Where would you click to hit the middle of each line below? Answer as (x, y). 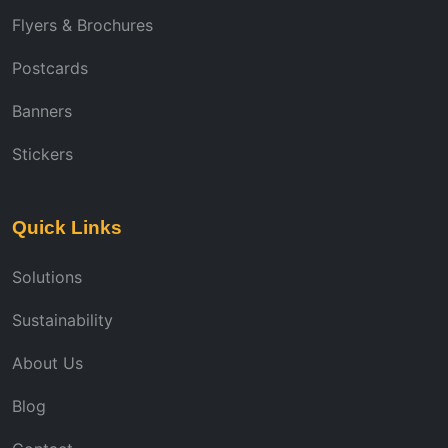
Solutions (47, 276)
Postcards (50, 67)
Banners (42, 110)
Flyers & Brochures (82, 24)
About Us (47, 362)
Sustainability (62, 319)
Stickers (42, 153)
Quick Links (67, 227)
